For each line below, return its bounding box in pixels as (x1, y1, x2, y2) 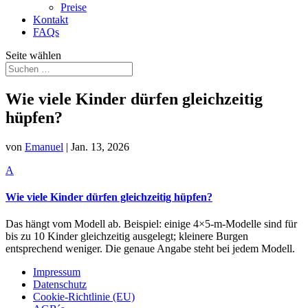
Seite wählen (5, 49, 61, 61)
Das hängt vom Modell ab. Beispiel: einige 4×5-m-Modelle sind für (5, 218, 297, 230)
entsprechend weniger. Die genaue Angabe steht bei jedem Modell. (5, 243, 295, 255)
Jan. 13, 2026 (71, 140, 129, 153)
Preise (60, 1, 87, 13)
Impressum (33, 266, 80, 278)
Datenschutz (33, 278, 87, 291)
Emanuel (25, 140, 63, 153)
